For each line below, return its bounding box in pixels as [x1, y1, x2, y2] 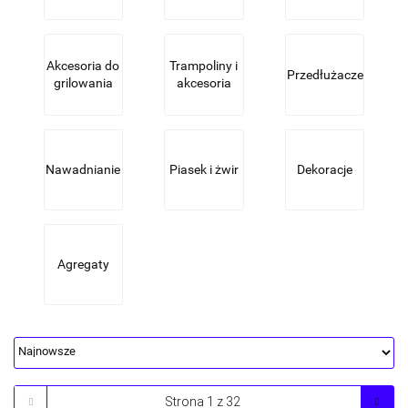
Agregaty [56, 256, 109, 271]
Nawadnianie [46, 161, 121, 177]
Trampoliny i [169, 57, 239, 73]
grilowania [53, 75, 113, 90]
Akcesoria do [46, 57, 120, 73]
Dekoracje [297, 161, 353, 177]
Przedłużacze [286, 66, 363, 82]
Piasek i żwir [168, 161, 239, 177]
